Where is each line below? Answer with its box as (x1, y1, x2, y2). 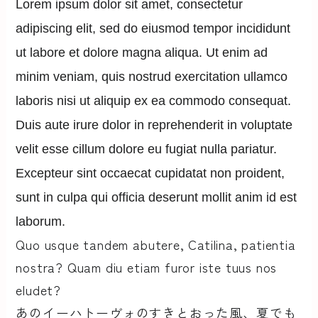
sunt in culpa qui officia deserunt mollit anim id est (16, 190, 297, 204)
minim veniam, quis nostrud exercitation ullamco (16, 69, 288, 84)
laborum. (16, 214, 66, 229)
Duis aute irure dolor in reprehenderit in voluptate (16, 117, 293, 132)
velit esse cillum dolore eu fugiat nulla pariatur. (16, 141, 278, 156)
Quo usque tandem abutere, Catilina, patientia (16, 234, 296, 253)
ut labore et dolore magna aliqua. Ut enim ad (16, 45, 268, 60)
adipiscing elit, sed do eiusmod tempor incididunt (16, 21, 291, 35)
